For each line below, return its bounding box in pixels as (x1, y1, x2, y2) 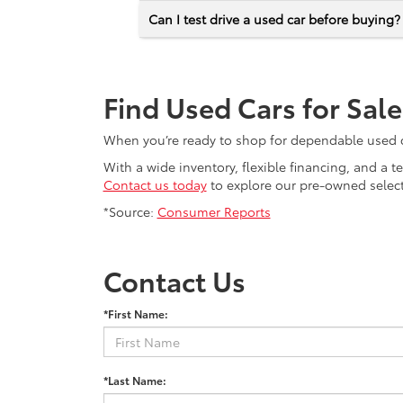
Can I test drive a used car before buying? (148, 9, 400, 28)
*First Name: (103, 305, 168, 321)
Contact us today (103, 175, 207, 193)
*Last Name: (103, 372, 166, 388)
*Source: (103, 201, 157, 220)
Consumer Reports (157, 201, 271, 220)
